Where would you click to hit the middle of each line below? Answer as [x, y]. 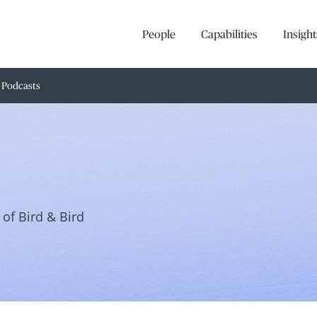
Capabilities [229, 34]
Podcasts [21, 86]
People [159, 34]
